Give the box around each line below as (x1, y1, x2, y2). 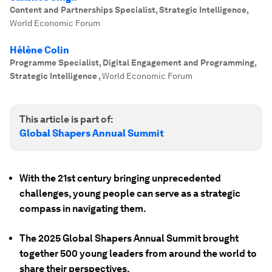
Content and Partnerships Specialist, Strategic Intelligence (10, 5, 246, 15)
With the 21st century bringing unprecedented (19, 172, 221, 184)
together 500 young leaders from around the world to (19, 248, 257, 259)
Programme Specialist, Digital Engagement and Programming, (10, 58, 256, 67)
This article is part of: (19, 114, 113, 125)
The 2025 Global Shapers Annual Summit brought (19, 233, 239, 244)
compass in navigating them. (19, 203, 146, 214)
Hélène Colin (10, 44, 69, 56)
